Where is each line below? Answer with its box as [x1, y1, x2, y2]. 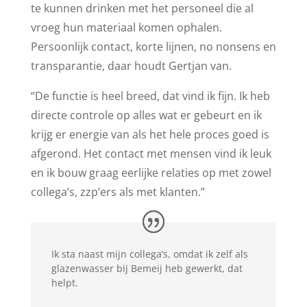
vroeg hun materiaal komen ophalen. [30, 20, 222, 35]
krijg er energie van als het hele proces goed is [30, 127, 269, 142]
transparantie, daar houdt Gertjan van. [30, 58, 232, 73]
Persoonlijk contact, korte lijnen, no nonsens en [30, 39, 276, 54]
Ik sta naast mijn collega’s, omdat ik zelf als [51, 247, 248, 260]
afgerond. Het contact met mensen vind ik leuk [30, 146, 271, 161]
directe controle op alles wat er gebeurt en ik [30, 108, 262, 123]
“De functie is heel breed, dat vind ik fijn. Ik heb [30, 88, 270, 103]
